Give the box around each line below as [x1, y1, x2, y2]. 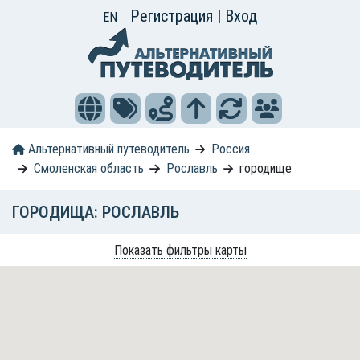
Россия [211, 141, 250, 157]
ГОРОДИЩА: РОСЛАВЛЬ [12, 202, 179, 222]
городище [239, 161, 292, 176]
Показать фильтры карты [113, 242, 247, 258]
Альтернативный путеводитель [24, 141, 190, 157]
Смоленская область [34, 161, 145, 176]
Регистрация [130, 6, 217, 26]
